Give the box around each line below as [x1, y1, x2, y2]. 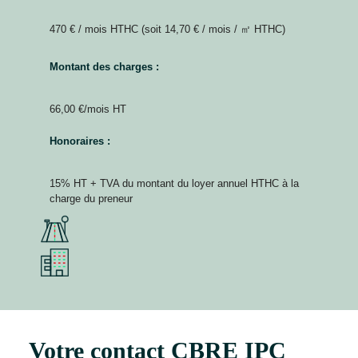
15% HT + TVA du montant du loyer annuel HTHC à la [49, 177, 299, 189]
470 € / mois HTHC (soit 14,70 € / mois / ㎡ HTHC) [49, 23, 285, 36]
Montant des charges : [49, 61, 159, 74]
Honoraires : [49, 135, 110, 148]
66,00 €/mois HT [49, 102, 126, 115]
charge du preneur [49, 192, 133, 205]
